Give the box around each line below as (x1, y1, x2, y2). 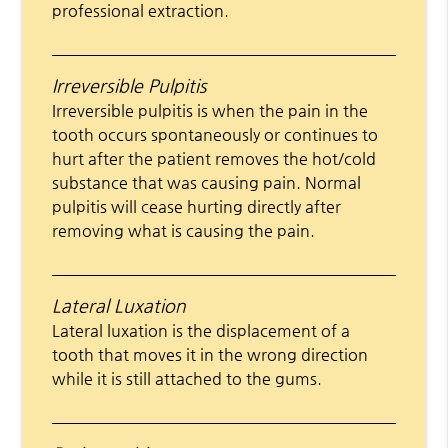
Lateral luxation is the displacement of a (52, 320, 351, 340)
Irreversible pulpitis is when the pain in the (52, 100, 369, 120)
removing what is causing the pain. (52, 220, 316, 240)
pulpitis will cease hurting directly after (52, 196, 342, 216)
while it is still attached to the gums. (52, 368, 323, 388)
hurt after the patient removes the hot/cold (52, 148, 377, 168)
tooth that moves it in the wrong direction (52, 344, 369, 364)
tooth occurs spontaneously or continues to (52, 124, 379, 144)
